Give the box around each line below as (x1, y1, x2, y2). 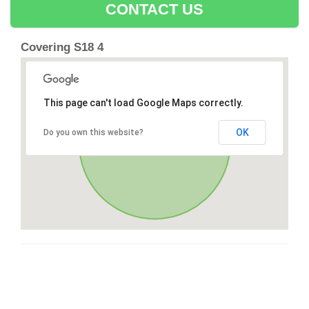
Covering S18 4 (21, 41, 103, 54)
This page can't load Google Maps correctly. (43, 97, 243, 109)
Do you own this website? (43, 128, 143, 138)
